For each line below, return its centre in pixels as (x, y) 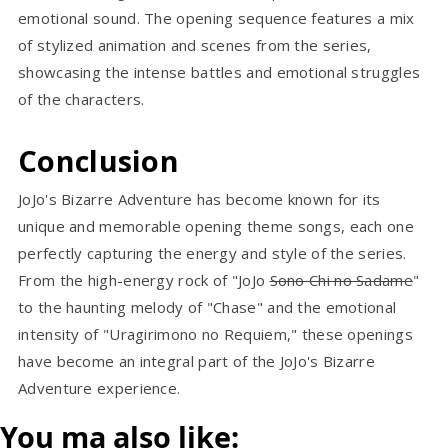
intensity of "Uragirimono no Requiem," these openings (215, 334)
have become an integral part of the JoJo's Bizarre (196, 361)
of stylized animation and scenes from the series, (195, 45)
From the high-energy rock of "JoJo (144, 280)
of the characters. (81, 99)
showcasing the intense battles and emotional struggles (219, 72)
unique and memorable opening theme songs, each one (216, 226)
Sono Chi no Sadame (341, 280)
